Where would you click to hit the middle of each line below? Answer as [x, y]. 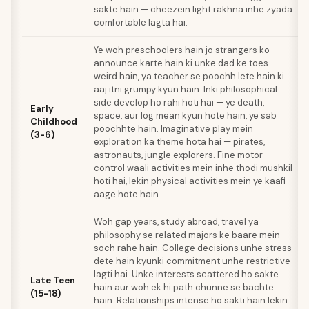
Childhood [54, 122]
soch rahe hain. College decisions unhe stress [193, 248]
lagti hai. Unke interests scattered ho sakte [186, 274]
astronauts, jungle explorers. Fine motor [178, 155]
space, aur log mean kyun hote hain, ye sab [185, 116]
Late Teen [53, 280]
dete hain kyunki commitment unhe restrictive [192, 261]
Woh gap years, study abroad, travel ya [176, 222]
